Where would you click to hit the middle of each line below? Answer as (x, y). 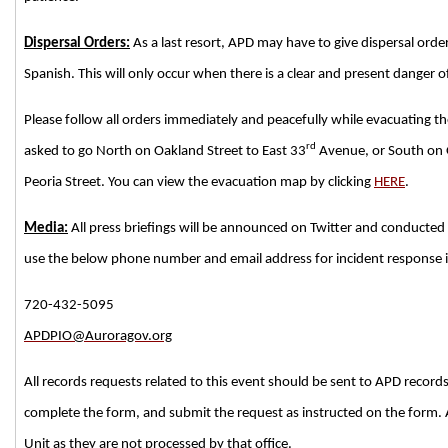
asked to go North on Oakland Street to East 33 (165, 151)
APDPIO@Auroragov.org (98, 336)
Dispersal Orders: (77, 43)
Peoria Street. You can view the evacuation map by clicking (199, 182)
